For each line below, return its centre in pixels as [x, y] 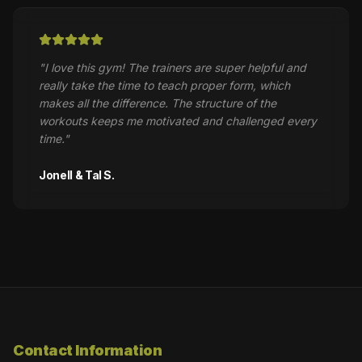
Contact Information [88, 350]
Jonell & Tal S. [77, 175]
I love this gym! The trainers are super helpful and [175, 67]
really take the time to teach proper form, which [164, 85]
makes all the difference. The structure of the [158, 103]
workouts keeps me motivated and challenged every [178, 120]
